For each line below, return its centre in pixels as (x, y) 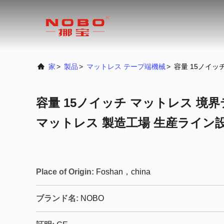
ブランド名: (57, 198)
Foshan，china (123, 172)
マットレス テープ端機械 (126, 66)
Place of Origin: (65, 172)
